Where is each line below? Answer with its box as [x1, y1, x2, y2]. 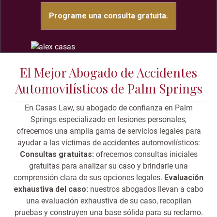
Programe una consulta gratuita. [49, 11, 168, 20]
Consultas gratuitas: [19, 150, 96, 159]
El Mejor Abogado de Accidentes [20, 64, 197, 80]
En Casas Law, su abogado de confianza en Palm [24, 103, 193, 113]
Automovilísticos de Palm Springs [15, 80, 202, 96]
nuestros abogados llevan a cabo [88, 185, 203, 194]
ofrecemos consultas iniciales [95, 150, 198, 159]
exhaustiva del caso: [14, 185, 88, 194]
